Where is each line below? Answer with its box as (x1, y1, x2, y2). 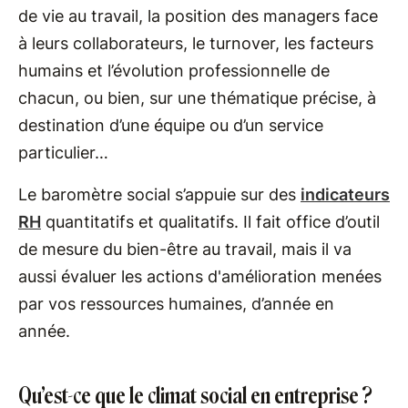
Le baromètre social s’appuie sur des (18, 185, 301, 204)
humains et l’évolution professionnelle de (18, 61, 330, 80)
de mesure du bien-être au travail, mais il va (18, 240, 352, 259)
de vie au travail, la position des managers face (18, 6, 378, 25)
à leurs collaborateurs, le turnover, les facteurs (18, 34, 373, 53)
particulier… (18, 143, 108, 162)
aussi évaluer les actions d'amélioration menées (18, 267, 382, 286)
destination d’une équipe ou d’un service (18, 116, 323, 135)
